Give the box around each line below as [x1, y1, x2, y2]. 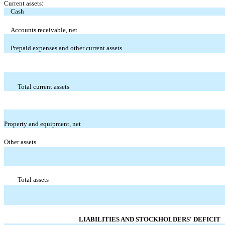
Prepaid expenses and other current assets [11, 44, 123, 52]
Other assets [4, 138, 36, 146]
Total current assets [17, 82, 69, 90]
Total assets [17, 175, 49, 183]
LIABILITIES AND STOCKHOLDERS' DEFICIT [78, 215, 220, 223]
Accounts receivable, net [11, 26, 78, 34]
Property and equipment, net [4, 120, 81, 128]
